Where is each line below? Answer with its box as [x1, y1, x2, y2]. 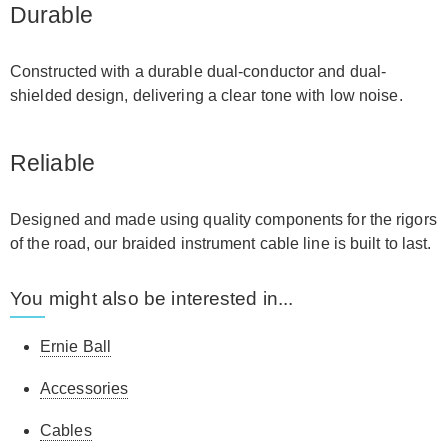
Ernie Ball [40, 338, 111, 355]
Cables [40, 422, 92, 439]
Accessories [40, 380, 129, 397]
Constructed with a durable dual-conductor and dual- [10, 63, 387, 80]
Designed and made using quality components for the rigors [10, 211, 437, 228]
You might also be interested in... [10, 288, 293, 309]
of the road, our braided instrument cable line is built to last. [10, 235, 432, 252]
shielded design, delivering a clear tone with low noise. [10, 87, 403, 104]
